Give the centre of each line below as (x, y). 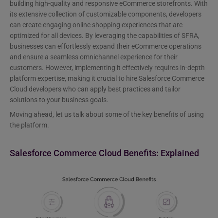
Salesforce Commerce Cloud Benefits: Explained (105, 153)
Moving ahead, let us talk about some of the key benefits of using (107, 114)
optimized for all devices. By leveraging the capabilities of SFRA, (105, 35)
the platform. (30, 125)
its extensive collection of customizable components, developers (106, 14)
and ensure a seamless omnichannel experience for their (94, 57)
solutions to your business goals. (59, 100)
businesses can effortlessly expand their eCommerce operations (106, 46)
